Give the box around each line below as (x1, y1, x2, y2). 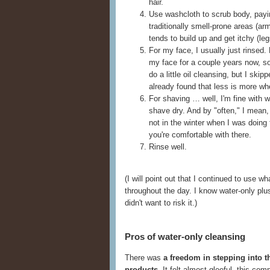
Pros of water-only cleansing (125, 231, 245, 242)
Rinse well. (149, 142, 187, 152)
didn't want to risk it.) (125, 198, 197, 208)
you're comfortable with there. (149, 130, 251, 140)
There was (125, 253, 163, 262)
